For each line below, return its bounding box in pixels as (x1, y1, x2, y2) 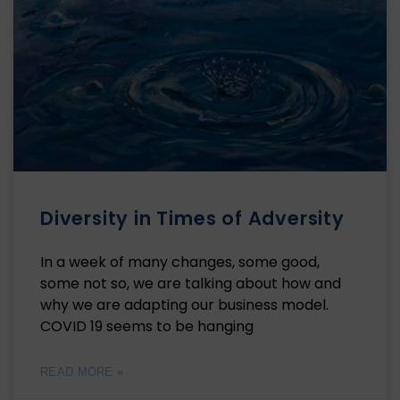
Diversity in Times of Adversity (40, 205, 345, 232)
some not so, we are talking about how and (40, 273, 341, 295)
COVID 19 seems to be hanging (40, 316, 254, 337)
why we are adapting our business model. (40, 295, 332, 316)
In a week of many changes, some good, (40, 252, 320, 273)
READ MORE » (40, 365, 124, 379)
